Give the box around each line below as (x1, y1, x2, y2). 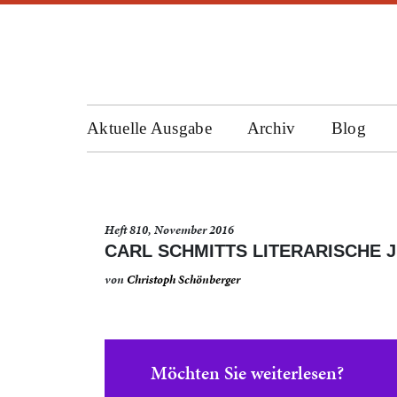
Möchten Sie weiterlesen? (151, 360, 344, 386)
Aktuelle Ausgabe (87, 119, 212, 137)
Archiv (246, 119, 296, 137)
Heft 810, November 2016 (105, 222, 234, 238)
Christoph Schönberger (127, 271, 240, 288)
